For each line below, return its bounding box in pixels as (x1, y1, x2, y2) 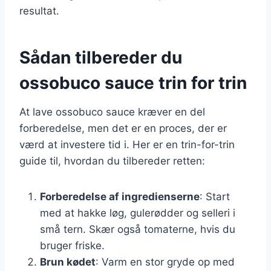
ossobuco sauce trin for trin (19, 72, 247, 93)
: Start (200, 190, 230, 203)
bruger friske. (40, 239, 105, 252)
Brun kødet (40, 255, 96, 268)
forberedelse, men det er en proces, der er (19, 122, 227, 134)
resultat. (19, 4, 59, 17)
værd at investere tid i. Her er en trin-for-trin (19, 138, 235, 151)
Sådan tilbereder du (19, 47, 182, 68)
